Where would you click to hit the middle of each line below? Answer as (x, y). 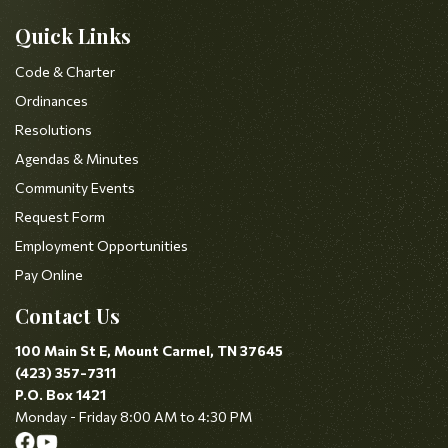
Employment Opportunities (101, 245)
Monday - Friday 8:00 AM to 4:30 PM (133, 416)
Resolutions (53, 129)
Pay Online (49, 274)
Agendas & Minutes (77, 158)
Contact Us (67, 315)
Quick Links (73, 35)
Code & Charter (65, 71)
